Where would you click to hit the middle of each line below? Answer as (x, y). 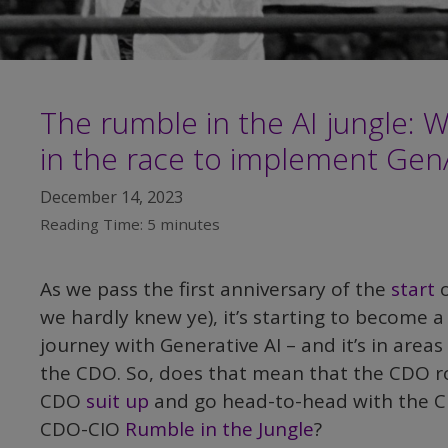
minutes (190, 224)
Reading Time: (91, 224)
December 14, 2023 (111, 197)
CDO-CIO (82, 429)
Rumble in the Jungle (219, 429)
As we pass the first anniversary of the (215, 289)
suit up (120, 401)
